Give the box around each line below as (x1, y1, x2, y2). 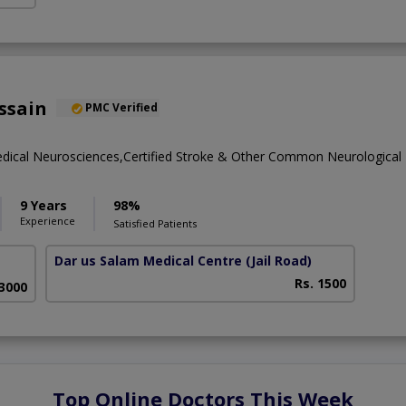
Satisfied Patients (113, 217, 197, 231)
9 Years (20, 197, 67, 215)
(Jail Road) (246, 252, 313, 270)
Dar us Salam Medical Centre (54, 252, 243, 270)
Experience (20, 214, 75, 228)
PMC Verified (85, 100, 158, 116)
